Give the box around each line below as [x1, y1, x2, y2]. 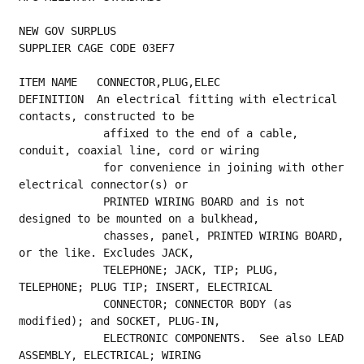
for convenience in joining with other [19, 160, 104, 174]
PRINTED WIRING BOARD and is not [19, 194, 104, 208]
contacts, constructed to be [19, 109, 195, 123]
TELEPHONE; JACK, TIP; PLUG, [19, 262, 104, 276]
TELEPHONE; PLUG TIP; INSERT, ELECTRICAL [19, 279, 273, 293]
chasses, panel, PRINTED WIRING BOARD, [19, 228, 104, 242]
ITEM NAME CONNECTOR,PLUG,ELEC [19, 75, 221, 89]
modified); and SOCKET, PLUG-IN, [19, 314, 221, 327]
